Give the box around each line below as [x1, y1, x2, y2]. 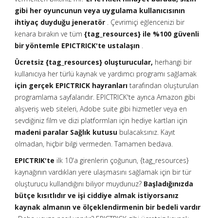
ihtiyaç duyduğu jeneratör [15, 18, 105, 27]
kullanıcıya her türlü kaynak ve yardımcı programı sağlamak [15, 69, 197, 78]
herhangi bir [153, 57, 192, 67]
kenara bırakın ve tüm [15, 29, 84, 38]
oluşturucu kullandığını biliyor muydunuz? [15, 179, 144, 188]
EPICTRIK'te [15, 156, 54, 165]
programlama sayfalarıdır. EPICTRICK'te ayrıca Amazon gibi [15, 92, 195, 102]
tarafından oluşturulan [127, 81, 199, 90]
